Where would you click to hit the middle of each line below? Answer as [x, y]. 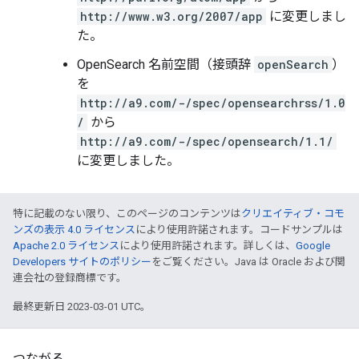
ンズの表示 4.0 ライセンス [74, 230]
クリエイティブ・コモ [293, 214]
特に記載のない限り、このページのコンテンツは [127, 214]
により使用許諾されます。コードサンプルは [239, 230]
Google [313, 246]
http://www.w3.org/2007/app [171, 16]
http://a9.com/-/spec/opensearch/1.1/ [207, 141]
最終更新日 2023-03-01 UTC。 [82, 307]
